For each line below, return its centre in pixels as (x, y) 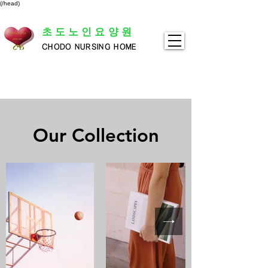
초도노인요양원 (88, 32)
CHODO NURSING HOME (89, 47)
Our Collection (96, 135)
